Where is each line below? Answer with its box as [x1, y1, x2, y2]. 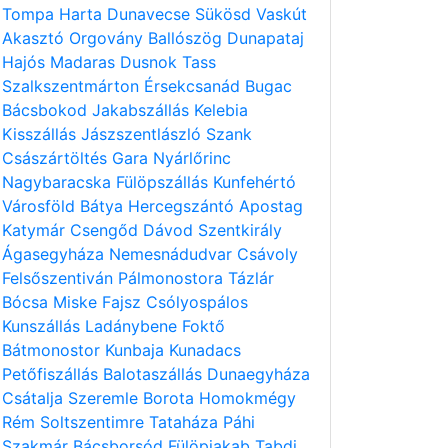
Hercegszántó [128, 196, 239, 216]
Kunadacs [169, 340, 241, 360]
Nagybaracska [2, 172, 116, 192]
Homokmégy [199, 388, 296, 408]
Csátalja [2, 388, 68, 408]
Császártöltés [2, 148, 112, 168]
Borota [143, 388, 199, 408]
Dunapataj [227, 28, 304, 48]
